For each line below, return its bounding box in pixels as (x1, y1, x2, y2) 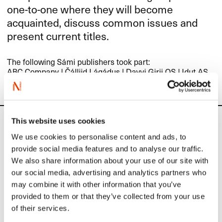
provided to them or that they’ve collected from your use (11, 192, 205, 200)
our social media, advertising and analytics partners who (11, 168, 206, 176)
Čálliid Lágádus (65, 65, 120, 78)
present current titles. (7, 27, 110, 44)
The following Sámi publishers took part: (7, 55, 151, 68)
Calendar (7, 120, 50, 133)
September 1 (7, 183, 69, 200)
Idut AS (182, 65, 209, 78)
